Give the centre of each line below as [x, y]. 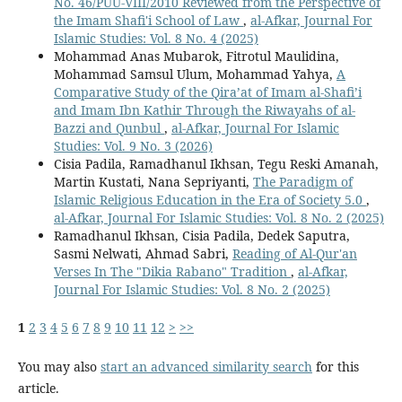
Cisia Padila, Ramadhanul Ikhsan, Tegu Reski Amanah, [216, 164]
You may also [59, 367]
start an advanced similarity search [206, 367]
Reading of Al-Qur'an [294, 254]
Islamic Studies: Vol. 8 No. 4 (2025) [156, 39]
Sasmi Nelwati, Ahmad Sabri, [143, 254]
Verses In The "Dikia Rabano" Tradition [172, 272]
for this [335, 367]
